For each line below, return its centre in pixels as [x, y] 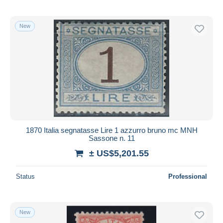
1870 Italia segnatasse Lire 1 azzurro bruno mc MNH [111, 130]
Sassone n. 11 [111, 138]
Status [25, 176]
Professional [188, 176]
